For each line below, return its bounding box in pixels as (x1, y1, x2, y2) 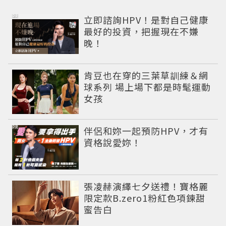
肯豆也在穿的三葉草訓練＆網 (84, 68, 209, 82)
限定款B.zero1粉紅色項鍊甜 (84, 191, 206, 204)
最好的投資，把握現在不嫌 (84, 24, 199, 38)
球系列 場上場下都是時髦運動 (84, 80, 211, 93)
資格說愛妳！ (84, 135, 142, 149)
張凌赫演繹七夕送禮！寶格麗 (84, 179, 209, 193)
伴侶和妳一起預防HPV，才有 (84, 124, 209, 137)
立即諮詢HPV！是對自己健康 (84, 13, 209, 26)
